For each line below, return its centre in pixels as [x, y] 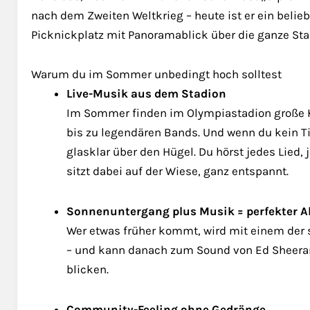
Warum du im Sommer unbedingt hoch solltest [156, 74]
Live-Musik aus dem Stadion [146, 94]
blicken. [88, 269]
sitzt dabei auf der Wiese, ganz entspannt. [177, 171]
